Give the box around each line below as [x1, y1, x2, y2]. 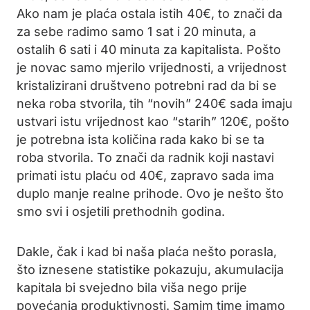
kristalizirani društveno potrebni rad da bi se [17, 78, 277, 93]
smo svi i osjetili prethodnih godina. [17, 204, 225, 219]
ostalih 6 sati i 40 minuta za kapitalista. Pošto [17, 42, 281, 57]
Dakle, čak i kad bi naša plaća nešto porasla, [17, 244, 277, 259]
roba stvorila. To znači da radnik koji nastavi [17, 150, 274, 165]
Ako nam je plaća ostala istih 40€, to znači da [17, 6, 282, 21]
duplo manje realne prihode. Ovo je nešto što [17, 186, 284, 201]
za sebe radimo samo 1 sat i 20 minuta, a [17, 24, 256, 39]
